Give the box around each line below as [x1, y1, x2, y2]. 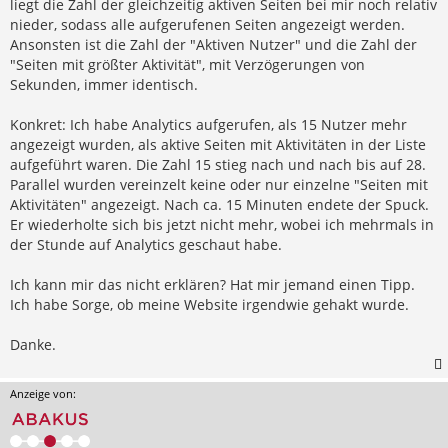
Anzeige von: [10, 385, 76, 401]
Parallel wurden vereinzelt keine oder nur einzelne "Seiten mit [10, 174, 428, 194]
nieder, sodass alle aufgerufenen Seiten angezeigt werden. [10, 14, 405, 34]
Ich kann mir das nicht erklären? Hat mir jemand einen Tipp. [10, 274, 415, 294]
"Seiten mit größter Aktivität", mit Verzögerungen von [10, 54, 365, 74]
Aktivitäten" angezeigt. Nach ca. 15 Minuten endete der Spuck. [10, 194, 429, 214]
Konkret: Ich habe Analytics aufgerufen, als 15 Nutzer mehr [10, 114, 407, 134]
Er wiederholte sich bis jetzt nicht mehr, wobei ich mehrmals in [10, 214, 434, 234]
